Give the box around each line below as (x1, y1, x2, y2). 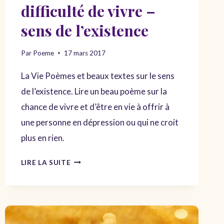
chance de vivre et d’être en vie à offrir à (20, 101, 169, 112)
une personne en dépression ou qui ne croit (20, 116, 178, 127)
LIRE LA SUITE (20, 158, 71, 166)
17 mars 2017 (63, 48, 105, 57)
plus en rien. (20, 132, 64, 143)
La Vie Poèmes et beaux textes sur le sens (20, 70, 174, 81)
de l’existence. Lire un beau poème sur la (20, 85, 167, 96)
